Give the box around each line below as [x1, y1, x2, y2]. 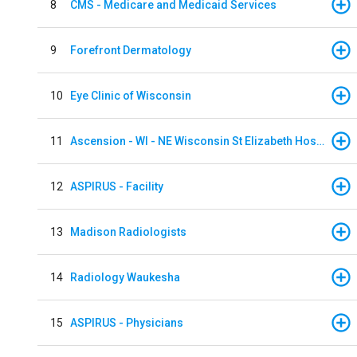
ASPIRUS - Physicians [70, 316, 183, 329]
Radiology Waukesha [70, 270, 180, 284]
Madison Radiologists [70, 225, 186, 238]
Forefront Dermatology [70, 43, 191, 57]
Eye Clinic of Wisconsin [70, 88, 191, 102]
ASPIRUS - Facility [70, 179, 163, 193]
